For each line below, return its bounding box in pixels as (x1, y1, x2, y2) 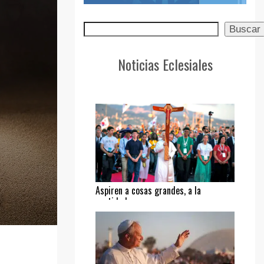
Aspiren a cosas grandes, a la (95, 183, 201, 198)
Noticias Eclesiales (117, 54, 213, 75)
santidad (95, 194, 127, 209)
